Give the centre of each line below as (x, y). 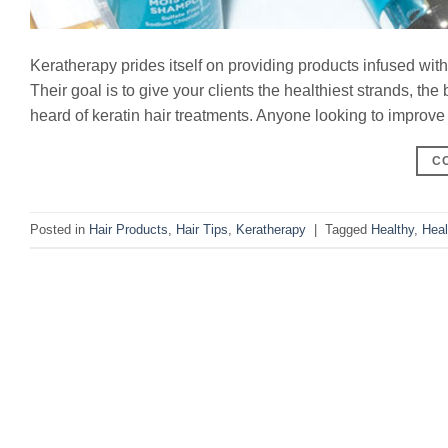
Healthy (392, 229)
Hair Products (128, 229)
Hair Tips (202, 229)
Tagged (348, 229)
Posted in (59, 229)
